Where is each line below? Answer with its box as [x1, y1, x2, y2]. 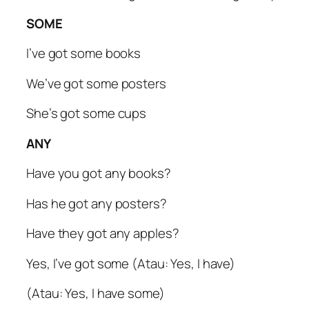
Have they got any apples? [26, 224, 179, 243]
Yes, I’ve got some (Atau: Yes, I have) [26, 254, 236, 272]
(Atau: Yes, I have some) [26, 284, 165, 303]
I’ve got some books [26, 44, 141, 63]
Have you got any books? [26, 164, 171, 183]
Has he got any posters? [26, 194, 167, 212]
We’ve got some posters [26, 74, 166, 92]
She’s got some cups [26, 104, 147, 123]
